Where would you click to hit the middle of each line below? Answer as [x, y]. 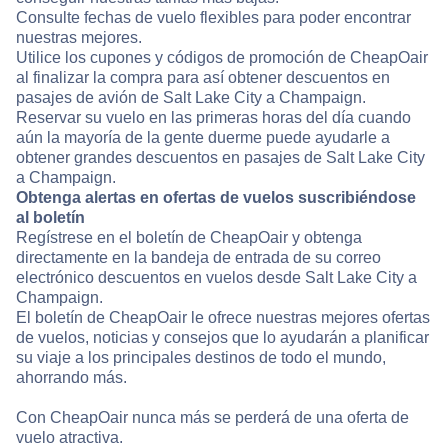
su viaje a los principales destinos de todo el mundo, [201, 358]
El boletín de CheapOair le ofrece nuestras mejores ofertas [223, 318]
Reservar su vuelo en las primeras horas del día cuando [213, 118]
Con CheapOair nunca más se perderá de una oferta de [212, 418]
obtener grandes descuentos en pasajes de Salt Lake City [220, 158]
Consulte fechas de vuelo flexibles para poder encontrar [213, 18]
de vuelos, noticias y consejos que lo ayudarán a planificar [222, 338]
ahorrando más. [71, 378]
